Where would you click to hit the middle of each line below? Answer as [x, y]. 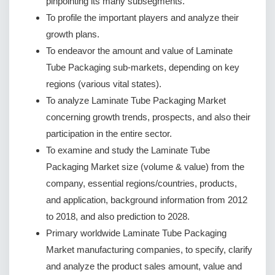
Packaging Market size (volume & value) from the [145, 166]
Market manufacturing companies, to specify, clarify [149, 249]
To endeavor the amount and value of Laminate [139, 50]
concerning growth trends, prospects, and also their [148, 117]
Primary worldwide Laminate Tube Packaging [136, 233]
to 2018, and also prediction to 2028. [118, 216]
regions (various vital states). [104, 83]
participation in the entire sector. [109, 133]
